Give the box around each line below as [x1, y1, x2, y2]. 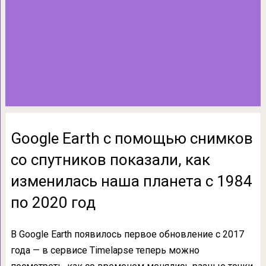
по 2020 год [10, 194, 96, 211]
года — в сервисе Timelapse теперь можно [10, 245, 199, 256]
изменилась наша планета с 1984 [10, 172, 252, 190]
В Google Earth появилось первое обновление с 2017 [10, 229, 244, 240]
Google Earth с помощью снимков [10, 129, 253, 147]
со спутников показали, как [10, 151, 210, 169]
